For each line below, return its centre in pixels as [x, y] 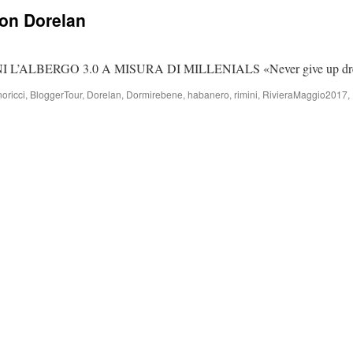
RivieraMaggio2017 [305, 94]
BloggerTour [56, 94]
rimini [246, 94]
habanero [208, 94]
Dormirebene [154, 94]
